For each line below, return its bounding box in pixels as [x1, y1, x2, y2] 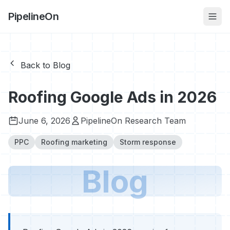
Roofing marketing [41, 138, 107, 146]
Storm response [120, 138, 176, 146]
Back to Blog [21, 60, 70, 70]
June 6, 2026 [18, 116, 70, 126]
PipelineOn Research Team [81, 116, 186, 126]
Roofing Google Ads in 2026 [8, 88, 217, 106]
